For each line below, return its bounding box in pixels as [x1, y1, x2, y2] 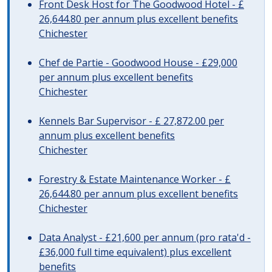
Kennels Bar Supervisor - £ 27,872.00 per [39, 114, 224, 127]
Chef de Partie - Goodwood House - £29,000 [39, 56, 237, 69]
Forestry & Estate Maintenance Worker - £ [39, 172, 231, 186]
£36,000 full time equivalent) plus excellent [39, 245, 231, 259]
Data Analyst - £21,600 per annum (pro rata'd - [39, 231, 251, 244]
